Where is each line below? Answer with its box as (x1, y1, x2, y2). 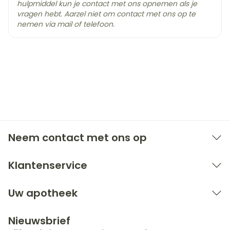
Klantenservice (8, 158, 87, 172)
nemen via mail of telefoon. (17, 19, 114, 29)
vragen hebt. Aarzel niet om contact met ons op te (17, 9, 196, 19)
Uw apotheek (8, 186, 78, 200)
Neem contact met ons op (8, 130, 147, 145)
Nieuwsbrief (8, 214, 70, 228)
